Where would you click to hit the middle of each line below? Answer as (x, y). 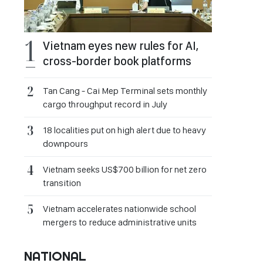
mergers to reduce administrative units (120, 222)
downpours (65, 144)
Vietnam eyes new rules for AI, (121, 46)
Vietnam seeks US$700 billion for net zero (125, 169)
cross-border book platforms (117, 61)
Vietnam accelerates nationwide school (119, 209)
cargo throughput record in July (105, 104)
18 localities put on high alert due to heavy (124, 130)
